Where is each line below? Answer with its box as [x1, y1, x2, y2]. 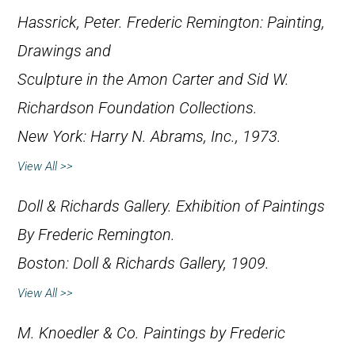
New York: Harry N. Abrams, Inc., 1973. [17, 128, 281, 147]
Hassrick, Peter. [17, 13, 127, 32]
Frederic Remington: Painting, [127, 13, 325, 32]
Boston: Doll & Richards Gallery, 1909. [17, 254, 269, 273]
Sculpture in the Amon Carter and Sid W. [17, 71, 289, 90]
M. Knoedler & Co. [17, 324, 143, 343]
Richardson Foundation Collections [17, 99, 254, 118]
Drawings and [17, 42, 111, 61]
